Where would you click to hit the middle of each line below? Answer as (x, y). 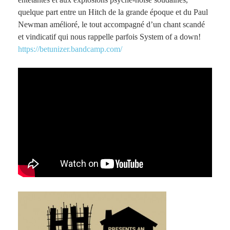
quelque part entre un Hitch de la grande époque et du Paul (113, 12)
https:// (29, 49)
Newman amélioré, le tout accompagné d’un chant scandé (111, 24)
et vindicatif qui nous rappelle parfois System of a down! (109, 37)
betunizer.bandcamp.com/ (81, 49)
